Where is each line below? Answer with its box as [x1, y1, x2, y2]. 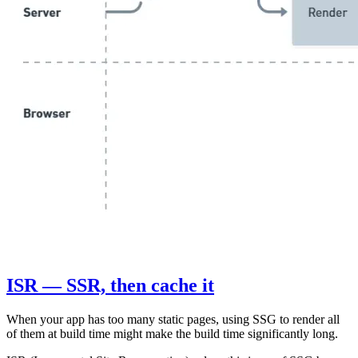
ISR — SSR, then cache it [6, 274, 214, 296]
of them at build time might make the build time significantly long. [6, 326, 338, 340]
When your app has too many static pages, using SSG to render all [6, 312, 340, 326]
